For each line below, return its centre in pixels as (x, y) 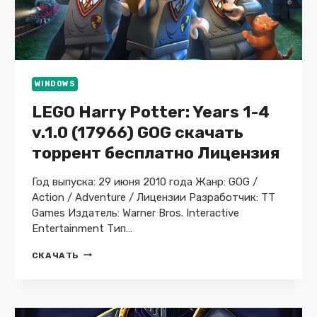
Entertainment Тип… (82, 228)
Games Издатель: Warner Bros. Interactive (135, 213)
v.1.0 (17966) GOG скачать (137, 132)
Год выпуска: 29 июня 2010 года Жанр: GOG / (144, 181)
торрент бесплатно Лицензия (155, 152)
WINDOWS (55, 84)
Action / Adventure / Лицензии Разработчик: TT (153, 197)
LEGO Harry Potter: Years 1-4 (150, 111)
